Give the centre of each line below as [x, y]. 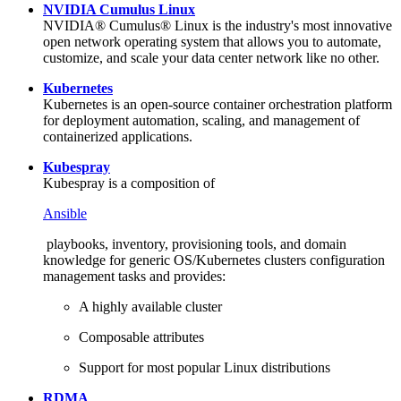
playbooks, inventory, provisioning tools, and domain [195, 243]
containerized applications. [118, 136]
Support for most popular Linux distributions [205, 367]
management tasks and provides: [134, 276]
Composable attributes [141, 337]
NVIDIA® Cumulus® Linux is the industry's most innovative [218, 25]
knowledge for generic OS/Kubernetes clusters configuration [214, 260]
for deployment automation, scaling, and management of [201, 120]
